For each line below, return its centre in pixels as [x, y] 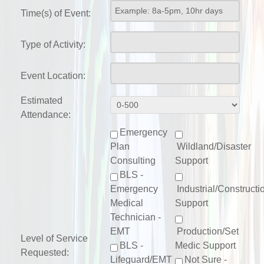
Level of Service [54, 239]
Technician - [136, 217]
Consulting [133, 161]
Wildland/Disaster [214, 147]
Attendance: [46, 115]
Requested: [45, 253]
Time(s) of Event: [56, 14]
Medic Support [205, 246]
